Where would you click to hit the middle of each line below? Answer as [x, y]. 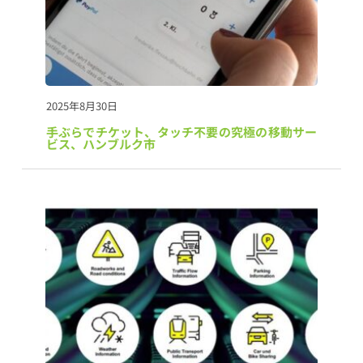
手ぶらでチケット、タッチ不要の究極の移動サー [181, 131]
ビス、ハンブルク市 [100, 143]
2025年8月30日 [81, 105]
